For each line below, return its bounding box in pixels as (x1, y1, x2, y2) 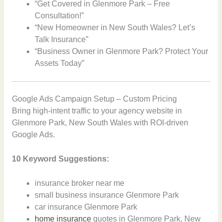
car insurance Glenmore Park (35, 202, 138, 211)
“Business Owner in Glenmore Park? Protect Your (35, 47, 209, 56)
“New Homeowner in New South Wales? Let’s (35, 23, 196, 32)
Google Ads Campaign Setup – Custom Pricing (11, 94, 177, 103)
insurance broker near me (35, 178, 125, 187)
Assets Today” (35, 59, 85, 68)
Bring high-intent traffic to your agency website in (11, 106, 182, 115)
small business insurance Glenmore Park (35, 190, 179, 199)
